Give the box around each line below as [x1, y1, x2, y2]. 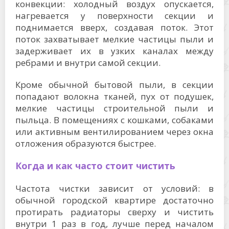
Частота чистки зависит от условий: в [15, 182, 214, 194]
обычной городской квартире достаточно [15, 194, 214, 206]
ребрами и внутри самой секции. [15, 57, 161, 68]
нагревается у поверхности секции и [15, 10, 214, 21]
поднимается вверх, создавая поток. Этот [15, 21, 214, 33]
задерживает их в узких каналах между [15, 45, 214, 57]
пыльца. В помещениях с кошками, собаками [15, 114, 214, 126]
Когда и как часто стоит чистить [15, 159, 175, 172]
